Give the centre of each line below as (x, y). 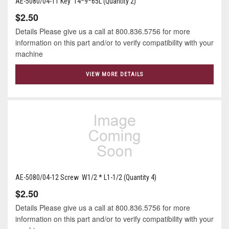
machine (29, 53)
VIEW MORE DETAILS (114, 74)
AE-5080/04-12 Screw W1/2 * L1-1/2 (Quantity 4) (86, 178)
